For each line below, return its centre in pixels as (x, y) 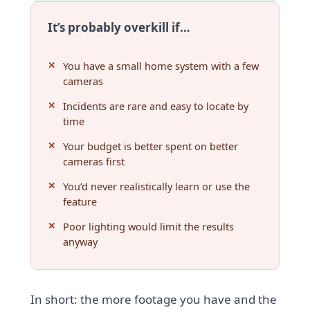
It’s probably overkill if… (119, 27)
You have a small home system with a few (161, 65)
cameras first (94, 161)
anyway (81, 241)
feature (80, 201)
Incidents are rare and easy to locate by (156, 106)
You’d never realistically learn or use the (157, 186)
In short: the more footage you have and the (154, 299)
